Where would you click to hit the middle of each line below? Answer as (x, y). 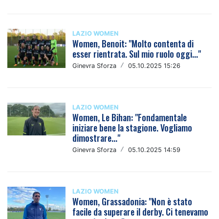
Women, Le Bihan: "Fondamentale (130, 117)
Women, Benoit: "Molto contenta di (133, 44)
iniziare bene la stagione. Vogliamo (132, 128)
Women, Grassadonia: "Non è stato (132, 201)
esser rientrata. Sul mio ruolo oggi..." (137, 54)
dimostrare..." (97, 138)
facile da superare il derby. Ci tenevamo (141, 212)
